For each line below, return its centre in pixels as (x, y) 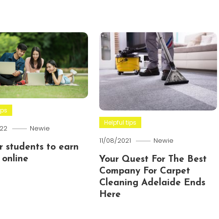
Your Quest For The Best (153, 160)
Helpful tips (120, 122)
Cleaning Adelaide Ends (153, 183)
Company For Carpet (145, 171)
